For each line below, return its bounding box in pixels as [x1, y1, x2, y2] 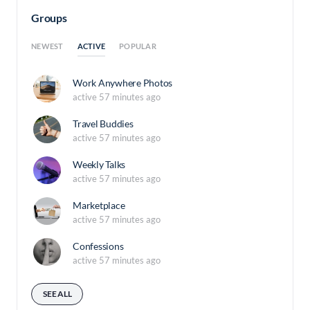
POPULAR [119, 42, 156, 51]
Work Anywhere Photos [73, 77, 173, 89]
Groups [31, 10, 67, 24]
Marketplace [73, 199, 125, 212]
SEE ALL [43, 288, 72, 299]
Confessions [73, 240, 124, 253]
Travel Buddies [73, 118, 134, 130]
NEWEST [31, 42, 64, 51]
